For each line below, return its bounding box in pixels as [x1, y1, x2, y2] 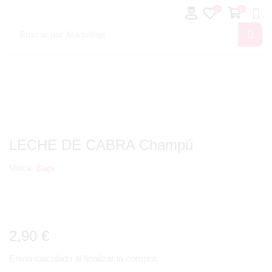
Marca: [9, 163, 33, 173]
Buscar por [19, 29, 63, 39]
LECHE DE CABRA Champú [9, 136, 193, 153]
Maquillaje [66, 29, 106, 39]
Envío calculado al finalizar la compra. [9, 253, 158, 263]
